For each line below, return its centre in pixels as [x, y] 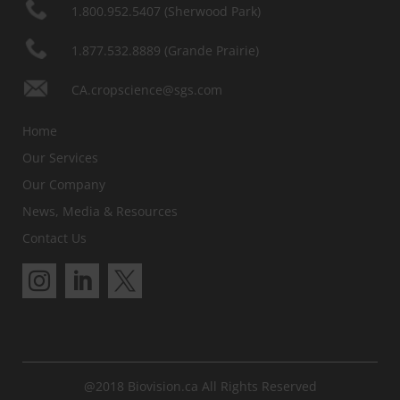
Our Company [63, 184]
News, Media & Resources [100, 211]
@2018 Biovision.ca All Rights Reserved [200, 386]
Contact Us [54, 238]
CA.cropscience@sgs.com [146, 89]
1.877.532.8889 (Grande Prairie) [165, 50]
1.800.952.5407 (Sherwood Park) [166, 11]
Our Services [60, 158]
